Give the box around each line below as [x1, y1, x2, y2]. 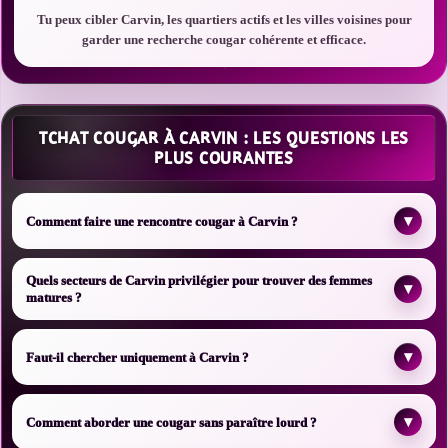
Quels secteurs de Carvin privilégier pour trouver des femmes [26, 273, 372, 288]
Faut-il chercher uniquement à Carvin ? [26, 349, 249, 365]
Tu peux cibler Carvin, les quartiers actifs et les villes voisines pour [36, 12, 412, 27]
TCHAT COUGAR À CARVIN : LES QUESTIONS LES [38, 128, 410, 148]
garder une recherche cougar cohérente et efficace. [82, 32, 366, 47]
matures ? [26, 290, 82, 305]
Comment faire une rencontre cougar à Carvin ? [26, 213, 298, 229]
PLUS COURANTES [154, 148, 294, 168]
